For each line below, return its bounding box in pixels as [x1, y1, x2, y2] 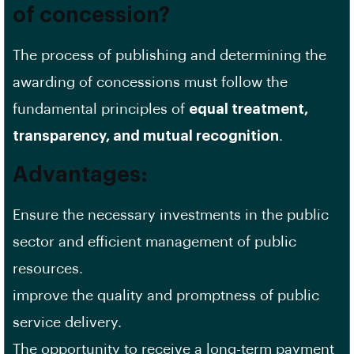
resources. [13, 262, 83, 276]
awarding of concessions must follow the [13, 75, 288, 89]
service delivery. [13, 315, 122, 330]
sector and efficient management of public [13, 235, 296, 249]
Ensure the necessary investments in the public [13, 208, 329, 222]
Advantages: [13, 164, 148, 186]
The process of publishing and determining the [13, 48, 326, 62]
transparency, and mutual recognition [13, 129, 279, 143]
